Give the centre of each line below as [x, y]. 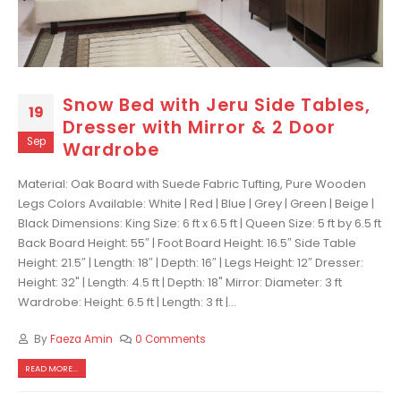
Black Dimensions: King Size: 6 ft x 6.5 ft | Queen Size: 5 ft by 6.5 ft [200, 223]
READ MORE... [52, 369]
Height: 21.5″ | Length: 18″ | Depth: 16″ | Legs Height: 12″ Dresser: [191, 262]
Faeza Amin [81, 339]
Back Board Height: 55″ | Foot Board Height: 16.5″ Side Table [187, 243]
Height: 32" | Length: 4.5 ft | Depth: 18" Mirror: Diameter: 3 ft [180, 282]
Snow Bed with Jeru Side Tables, [217, 106]
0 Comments [171, 339]
